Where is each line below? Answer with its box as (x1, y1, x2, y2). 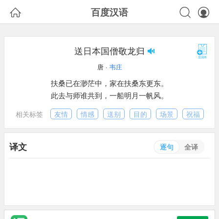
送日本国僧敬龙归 (74, 44, 145, 57)
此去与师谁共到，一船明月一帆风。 (51, 90, 168, 100)
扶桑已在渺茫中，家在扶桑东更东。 (51, 78, 168, 88)
